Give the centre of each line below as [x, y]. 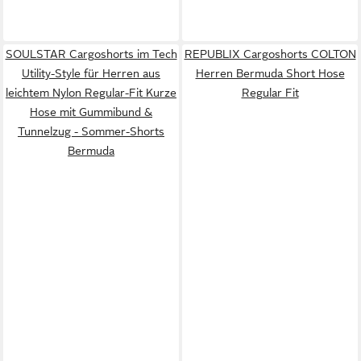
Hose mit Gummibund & [91, 112]
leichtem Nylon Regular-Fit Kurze [91, 92]
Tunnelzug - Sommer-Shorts [91, 131]
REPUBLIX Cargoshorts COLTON [270, 54]
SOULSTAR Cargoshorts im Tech [91, 54]
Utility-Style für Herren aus [91, 73]
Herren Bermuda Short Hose [270, 73]
